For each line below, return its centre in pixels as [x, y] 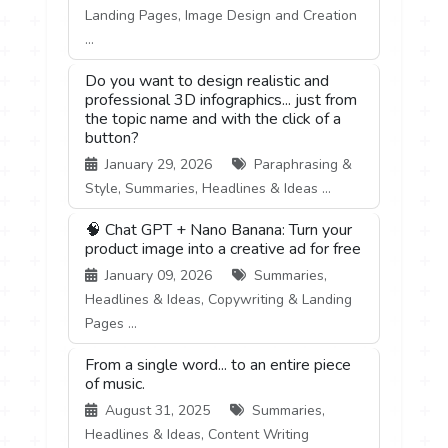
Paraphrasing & [301, 165]
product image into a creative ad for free [223, 249]
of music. [115, 384]
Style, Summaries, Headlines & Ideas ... [208, 189]
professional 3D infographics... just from [221, 100]
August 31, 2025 [158, 411]
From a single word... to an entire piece [218, 365]
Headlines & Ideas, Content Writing [197, 435]
